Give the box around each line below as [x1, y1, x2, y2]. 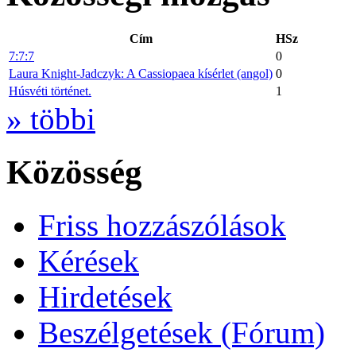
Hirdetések [38, 280, 172, 315]
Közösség [6, 153, 142, 192]
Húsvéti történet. [9, 84, 91, 99]
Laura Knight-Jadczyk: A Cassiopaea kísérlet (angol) [9, 67, 273, 81]
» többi [6, 102, 95, 137]
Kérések [38, 244, 139, 279]
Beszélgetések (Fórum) [38, 315, 325, 350]
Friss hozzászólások [38, 208, 286, 243]
